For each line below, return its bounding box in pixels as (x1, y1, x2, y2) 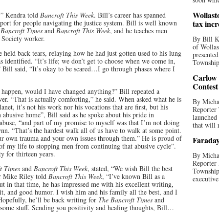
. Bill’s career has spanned (94, 10, 166, 20)
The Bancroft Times (98, 195, 153, 204)
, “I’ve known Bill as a (102, 172, 165, 181)
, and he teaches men (110, 26, 167, 35)
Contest (193, 81, 218, 92)
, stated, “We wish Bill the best (88, 164, 173, 173)
